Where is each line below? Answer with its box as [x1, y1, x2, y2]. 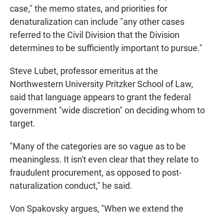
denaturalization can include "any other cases [10, 17, 184, 27]
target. [10, 118, 36, 129]
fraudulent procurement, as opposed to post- [10, 167, 182, 178]
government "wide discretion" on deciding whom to [10, 105, 205, 116]
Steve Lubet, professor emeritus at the [10, 66, 158, 76]
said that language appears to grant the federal [10, 92, 191, 103]
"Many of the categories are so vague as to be [10, 141, 186, 152]
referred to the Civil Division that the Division [10, 30, 180, 40]
